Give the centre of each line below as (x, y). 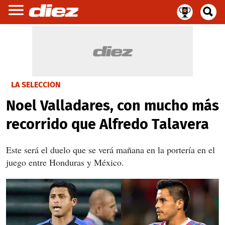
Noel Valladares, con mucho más (113, 106)
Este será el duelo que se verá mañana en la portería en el (110, 150)
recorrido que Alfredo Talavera (107, 124)
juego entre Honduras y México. (65, 162)
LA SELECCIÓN (36, 85)
